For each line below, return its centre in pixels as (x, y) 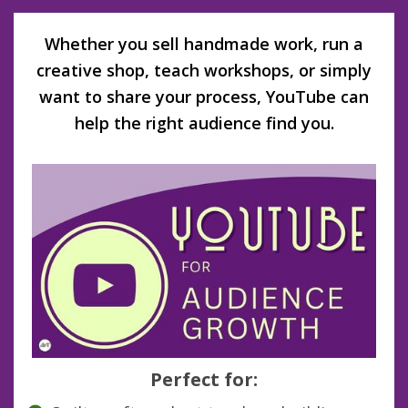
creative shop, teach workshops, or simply (204, 71)
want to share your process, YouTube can (204, 97)
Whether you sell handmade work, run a (204, 44)
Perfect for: (204, 379)
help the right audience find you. (204, 123)
